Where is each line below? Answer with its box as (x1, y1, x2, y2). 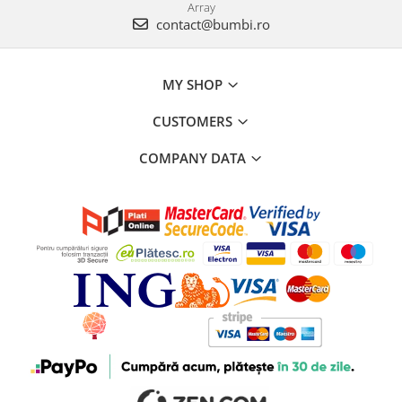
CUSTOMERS (153, 111, 236, 130)
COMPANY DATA (139, 148, 249, 167)
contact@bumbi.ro (152, 14, 270, 33)
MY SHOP (162, 74, 226, 93)
